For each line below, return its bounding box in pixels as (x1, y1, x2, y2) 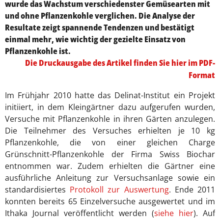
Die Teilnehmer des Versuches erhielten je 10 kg (5, 125, 215, 136)
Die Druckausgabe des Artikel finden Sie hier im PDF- (25, 57, 215, 68)
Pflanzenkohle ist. (5, 45, 71, 56)
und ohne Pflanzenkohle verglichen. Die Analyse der (5, 10, 195, 21)
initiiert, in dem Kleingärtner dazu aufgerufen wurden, (5, 101, 215, 112)
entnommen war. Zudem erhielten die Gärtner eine (5, 160, 215, 171)
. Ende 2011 (168, 184, 216, 195)
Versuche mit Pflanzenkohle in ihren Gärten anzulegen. (5, 113, 215, 124)
